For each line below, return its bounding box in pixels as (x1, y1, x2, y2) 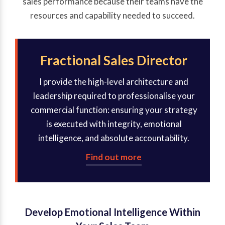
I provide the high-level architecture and (39, 76, 188, 87)
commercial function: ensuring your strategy (30, 104, 197, 116)
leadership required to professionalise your (33, 90, 195, 101)
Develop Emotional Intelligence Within (25, 206, 200, 218)
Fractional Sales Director (40, 52, 187, 69)
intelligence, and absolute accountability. (38, 133, 189, 144)
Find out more (86, 152, 142, 163)
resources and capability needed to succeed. (30, 10, 195, 21)
